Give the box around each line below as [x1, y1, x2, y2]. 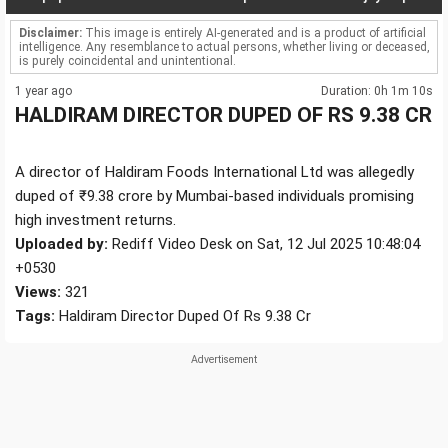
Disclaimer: [19, 26, 82, 41]
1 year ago [15, 84, 72, 99]
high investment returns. [15, 211, 176, 230]
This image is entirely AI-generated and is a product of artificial [82, 26, 426, 41]
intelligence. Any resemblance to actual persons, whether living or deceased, [19, 40, 429, 55]
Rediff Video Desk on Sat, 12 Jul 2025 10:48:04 [108, 235, 420, 254]
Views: [15, 283, 61, 302]
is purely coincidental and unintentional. [19, 54, 236, 69]
